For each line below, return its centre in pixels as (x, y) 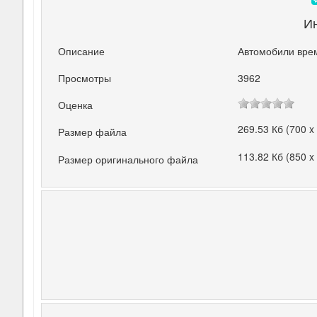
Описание (82, 51)
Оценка (76, 105)
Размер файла (93, 132)
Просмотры (85, 78)
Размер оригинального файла (128, 159)
